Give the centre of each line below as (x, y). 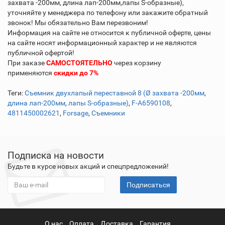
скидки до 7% (76, 73)
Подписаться (148, 185)
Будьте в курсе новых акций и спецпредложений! (88, 166)
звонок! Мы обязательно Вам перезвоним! (78, 23)
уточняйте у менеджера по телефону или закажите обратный (108, 13)
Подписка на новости (56, 155)
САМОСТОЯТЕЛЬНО (79, 63)
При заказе (27, 63)
